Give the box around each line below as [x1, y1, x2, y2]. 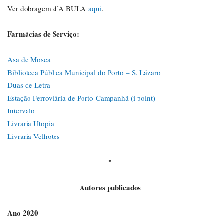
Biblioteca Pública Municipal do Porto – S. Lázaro [7, 67, 161, 77]
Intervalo [7, 106, 35, 115]
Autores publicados [79, 182, 141, 192]
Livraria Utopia [7, 118, 54, 128]
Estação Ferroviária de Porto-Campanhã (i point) [7, 93, 155, 103]
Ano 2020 [7, 207, 38, 218]
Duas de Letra [7, 80, 50, 90]
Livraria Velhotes [7, 131, 60, 141]
